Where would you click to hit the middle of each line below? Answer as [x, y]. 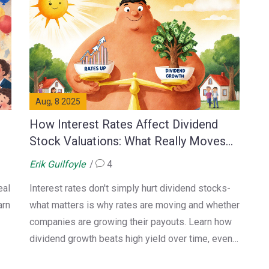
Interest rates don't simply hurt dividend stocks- [130, 188]
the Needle [59, 158]
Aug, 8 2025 [58, 101]
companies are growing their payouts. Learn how [131, 222]
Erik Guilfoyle [57, 164]
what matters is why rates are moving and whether [134, 205]
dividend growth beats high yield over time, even [131, 238]
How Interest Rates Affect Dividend [124, 124]
